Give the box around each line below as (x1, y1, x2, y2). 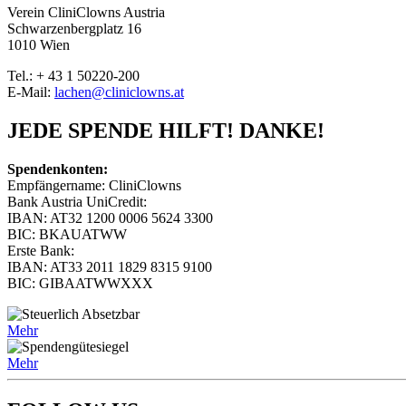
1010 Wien (7, 37, 70, 53)
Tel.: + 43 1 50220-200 (7, 68, 140, 83)
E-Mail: (7, 84, 54, 100)
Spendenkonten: (7, 160, 108, 177)
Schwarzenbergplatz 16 (7, 21, 141, 36)
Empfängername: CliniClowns (7, 177, 181, 193)
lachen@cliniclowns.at (54, 84, 184, 100)
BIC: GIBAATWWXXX (7, 275, 153, 291)
